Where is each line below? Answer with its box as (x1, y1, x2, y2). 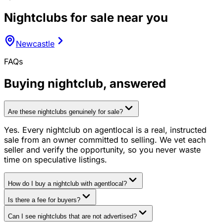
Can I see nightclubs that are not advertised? (8, 212, 137, 220)
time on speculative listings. (4, 154, 107, 165)
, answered (103, 76, 166, 91)
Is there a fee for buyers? (8, 196, 80, 204)
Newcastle (16, 39, 55, 49)
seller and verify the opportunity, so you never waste (4, 144, 201, 155)
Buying (4, 76, 48, 91)
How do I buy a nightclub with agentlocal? (8, 179, 127, 187)
